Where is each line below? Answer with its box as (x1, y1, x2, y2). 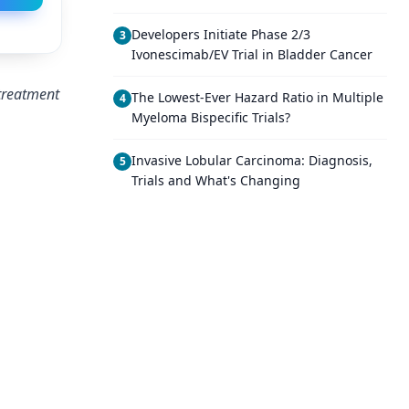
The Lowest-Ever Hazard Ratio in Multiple (131, 89, 383, 106)
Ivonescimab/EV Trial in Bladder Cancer (131, 46, 372, 63)
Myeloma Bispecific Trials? (131, 109, 290, 126)
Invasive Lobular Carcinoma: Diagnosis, (131, 152, 372, 169)
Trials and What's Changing (131, 172, 300, 189)
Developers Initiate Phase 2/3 (131, 26, 310, 43)
